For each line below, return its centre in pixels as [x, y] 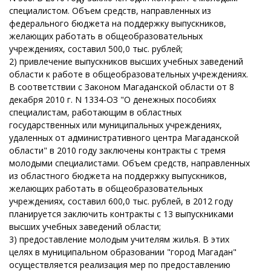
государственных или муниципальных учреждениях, [116, 125]
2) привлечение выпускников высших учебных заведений [126, 61]
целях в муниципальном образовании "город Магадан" [123, 252]
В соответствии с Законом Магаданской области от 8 [122, 87]
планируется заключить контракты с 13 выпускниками [121, 214]
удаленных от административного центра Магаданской [124, 138]
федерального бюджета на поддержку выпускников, [118, 23]
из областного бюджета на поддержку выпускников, [118, 176]
